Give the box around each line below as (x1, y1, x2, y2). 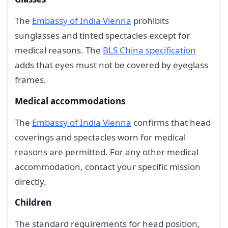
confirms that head (131, 116, 211, 128)
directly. (15, 175, 46, 187)
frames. (15, 74, 46, 86)
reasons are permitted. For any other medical (15, 146, 198, 158)
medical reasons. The (15, 44, 103, 56)
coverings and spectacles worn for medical (15, 131, 186, 143)
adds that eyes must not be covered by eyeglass (15, 59, 208, 71)
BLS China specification (103, 44, 196, 56)
